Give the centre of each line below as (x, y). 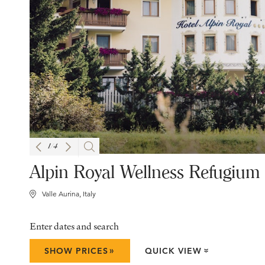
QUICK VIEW (174, 251)
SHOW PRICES (76, 251)
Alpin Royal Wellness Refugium (145, 172)
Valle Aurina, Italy (69, 194)
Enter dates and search (74, 226)
